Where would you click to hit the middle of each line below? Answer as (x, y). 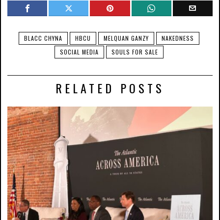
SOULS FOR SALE (135, 52)
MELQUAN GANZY (126, 38)
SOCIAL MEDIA (79, 52)
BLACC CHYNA (43, 38)
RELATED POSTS (110, 88)
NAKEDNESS (178, 38)
